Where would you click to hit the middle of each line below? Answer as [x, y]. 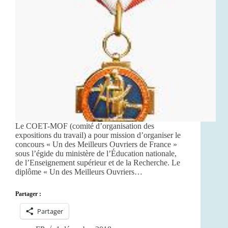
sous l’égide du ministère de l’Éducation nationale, [96, 154]
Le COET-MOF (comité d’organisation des [85, 126]
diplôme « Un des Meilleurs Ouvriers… [79, 172]
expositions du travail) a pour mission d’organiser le [98, 135]
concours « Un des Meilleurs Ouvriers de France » [96, 145]
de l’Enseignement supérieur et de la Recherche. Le [98, 163]
